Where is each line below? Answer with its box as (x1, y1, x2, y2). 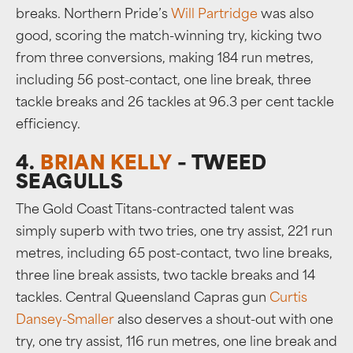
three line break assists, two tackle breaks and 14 (16, 270, 315, 283)
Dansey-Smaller (16, 314, 114, 327)
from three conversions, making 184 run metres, (16, 53, 314, 65)
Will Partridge (171, 9, 258, 21)
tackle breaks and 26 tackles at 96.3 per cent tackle (16, 97, 334, 110)
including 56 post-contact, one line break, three (16, 75, 311, 87)
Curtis (269, 292, 307, 305)
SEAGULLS (16, 174, 124, 193)
